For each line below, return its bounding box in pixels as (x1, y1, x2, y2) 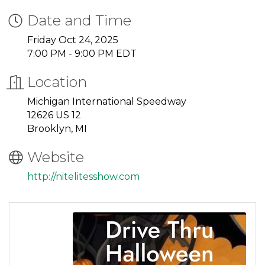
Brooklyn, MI (27, 123, 89, 135)
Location (27, 73, 87, 91)
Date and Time (27, 12, 131, 30)
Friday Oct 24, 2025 (27, 34, 118, 46)
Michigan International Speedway (27, 96, 186, 108)
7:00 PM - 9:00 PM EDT (27, 48, 137, 60)
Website (27, 148, 84, 166)
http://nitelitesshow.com (27, 171, 140, 183)
